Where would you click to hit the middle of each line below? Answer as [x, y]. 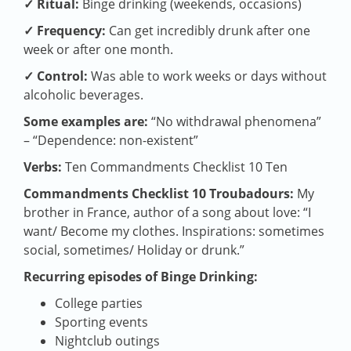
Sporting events [101, 322]
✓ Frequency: [65, 31]
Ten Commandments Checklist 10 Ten [175, 167]
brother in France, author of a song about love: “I [167, 213]
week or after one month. [98, 50]
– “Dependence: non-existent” [111, 141]
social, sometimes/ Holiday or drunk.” [134, 250]
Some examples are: [86, 122]
